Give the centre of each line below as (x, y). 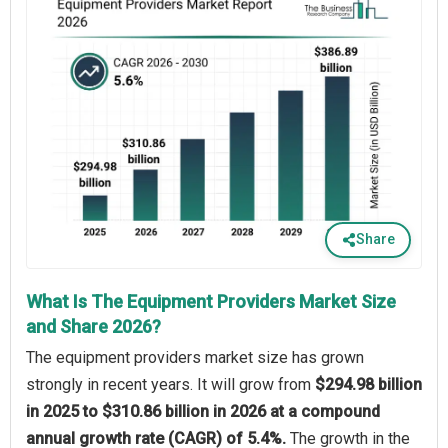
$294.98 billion (368, 384)
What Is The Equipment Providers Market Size (211, 301)
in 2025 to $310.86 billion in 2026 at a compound (203, 411)
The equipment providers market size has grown (195, 357)
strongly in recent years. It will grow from (170, 384)
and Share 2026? (93, 326)
